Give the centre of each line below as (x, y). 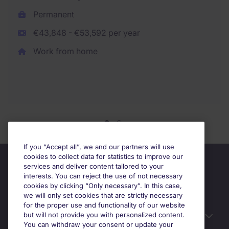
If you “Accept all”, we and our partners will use (99, 147)
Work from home (64, 51)
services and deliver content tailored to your (94, 166)
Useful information (52, 217)
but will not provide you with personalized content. (104, 215)
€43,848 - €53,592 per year (85, 33)
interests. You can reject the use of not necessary (103, 176)
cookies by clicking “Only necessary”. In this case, (103, 186)
